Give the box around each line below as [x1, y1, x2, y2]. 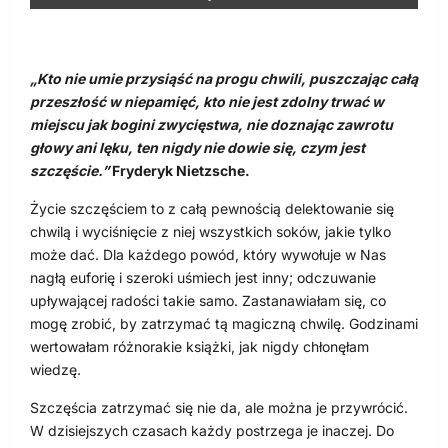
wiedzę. [30, 361, 81, 379]
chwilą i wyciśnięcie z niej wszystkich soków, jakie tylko [30, 223, 391, 241]
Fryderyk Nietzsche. [109, 162, 250, 180]
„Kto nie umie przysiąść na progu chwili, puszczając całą [30, 70, 418, 88]
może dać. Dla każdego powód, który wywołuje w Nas [30, 246, 386, 264]
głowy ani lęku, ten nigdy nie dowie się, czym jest [30, 139, 365, 157]
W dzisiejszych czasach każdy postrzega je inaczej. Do [30, 422, 394, 440]
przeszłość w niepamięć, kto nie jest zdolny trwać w [30, 93, 384, 111]
